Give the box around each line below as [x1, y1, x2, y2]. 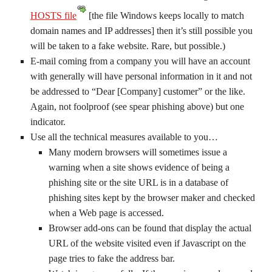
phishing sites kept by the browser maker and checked [49, 192, 255, 203]
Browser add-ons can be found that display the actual [49, 223, 251, 233]
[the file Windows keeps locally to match [86, 10, 244, 21]
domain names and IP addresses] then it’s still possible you [30, 25, 253, 36]
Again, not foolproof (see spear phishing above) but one [30, 101, 244, 112]
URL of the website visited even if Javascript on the [49, 238, 246, 248]
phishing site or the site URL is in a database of [49, 177, 228, 188]
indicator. [30, 117, 66, 127]
